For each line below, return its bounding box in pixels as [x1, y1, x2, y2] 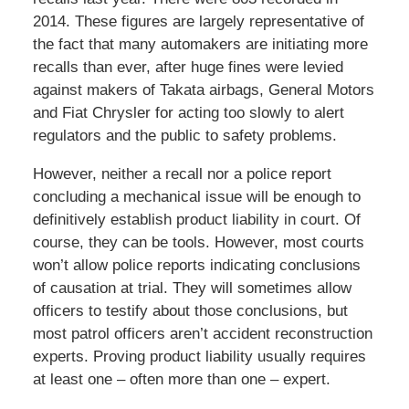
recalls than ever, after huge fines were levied [32, 58, 343, 77]
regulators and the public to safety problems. [32, 127, 337, 145]
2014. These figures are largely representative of [32, 13, 364, 31]
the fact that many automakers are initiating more [32, 36, 368, 54]
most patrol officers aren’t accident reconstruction [32, 325, 372, 343]
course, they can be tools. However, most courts [32, 234, 364, 252]
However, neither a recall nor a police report [32, 165, 331, 184]
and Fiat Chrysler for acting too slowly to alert [32, 104, 344, 122]
